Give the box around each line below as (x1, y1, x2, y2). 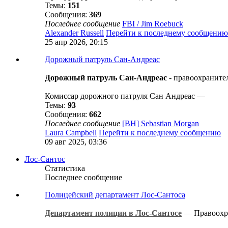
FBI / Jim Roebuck (122, 19, 183, 28)
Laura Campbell (45, 128, 97, 137)
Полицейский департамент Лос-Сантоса (45, 190, 185, 199)
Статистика (45, 164, 85, 173)
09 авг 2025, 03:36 (45, 137, 107, 146)
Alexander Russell (45, 28, 104, 37)
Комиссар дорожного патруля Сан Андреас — (45, 92, 205, 100)
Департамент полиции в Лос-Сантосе (45, 209, 182, 217)
